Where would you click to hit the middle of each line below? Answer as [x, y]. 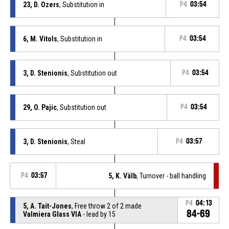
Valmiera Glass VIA [52, 214]
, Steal [76, 141]
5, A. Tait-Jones [47, 206]
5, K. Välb [123, 176]
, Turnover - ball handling [171, 176]
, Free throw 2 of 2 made [106, 206]
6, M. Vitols [40, 39]
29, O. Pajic [40, 107]
